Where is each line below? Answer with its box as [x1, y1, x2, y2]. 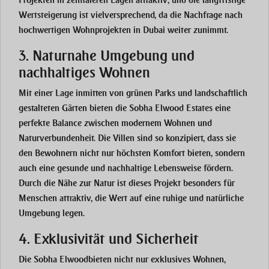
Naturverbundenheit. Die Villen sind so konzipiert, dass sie [19, 133, 236, 144]
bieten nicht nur [88, 254, 151, 265]
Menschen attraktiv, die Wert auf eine [19, 193, 163, 204]
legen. [60, 208, 85, 219]
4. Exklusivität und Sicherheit [19, 231, 199, 248]
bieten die [87, 103, 129, 114]
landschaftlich [195, 88, 247, 99]
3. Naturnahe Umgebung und [19, 47, 195, 65]
